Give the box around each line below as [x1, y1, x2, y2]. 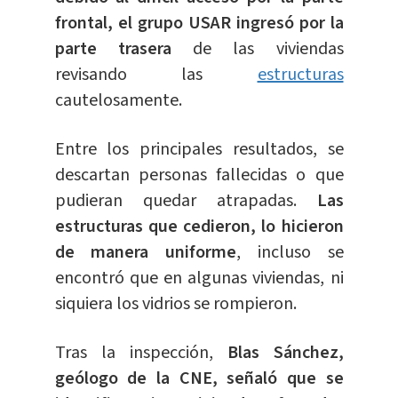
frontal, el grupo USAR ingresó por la [54, 11, 344, 36]
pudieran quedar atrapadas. [54, 188, 297, 214]
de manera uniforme [54, 240, 236, 266]
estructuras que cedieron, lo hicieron [54, 214, 344, 240]
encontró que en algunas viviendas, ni [54, 266, 344, 291]
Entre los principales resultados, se [54, 137, 344, 163]
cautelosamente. [54, 88, 182, 114]
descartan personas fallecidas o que [54, 163, 344, 188]
